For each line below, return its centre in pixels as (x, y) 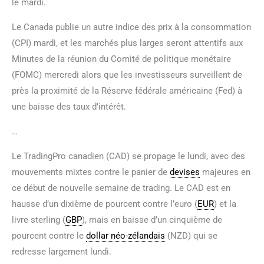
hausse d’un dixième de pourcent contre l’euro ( (105, 204)
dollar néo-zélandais (126, 235)
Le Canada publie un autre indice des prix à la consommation (131, 27)
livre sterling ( (39, 220)
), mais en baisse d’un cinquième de (152, 220)
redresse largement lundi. (62, 251)
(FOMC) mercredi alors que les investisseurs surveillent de (127, 75)
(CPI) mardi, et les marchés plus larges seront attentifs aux (127, 43)
